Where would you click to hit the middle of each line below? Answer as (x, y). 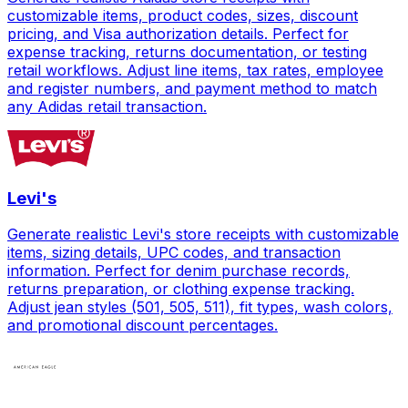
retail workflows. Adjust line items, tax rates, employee (195, 70)
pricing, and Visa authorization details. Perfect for (178, 33)
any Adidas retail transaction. (107, 106)
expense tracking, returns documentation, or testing (187, 51)
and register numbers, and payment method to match (192, 88)
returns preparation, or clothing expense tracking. (181, 289)
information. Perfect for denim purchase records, (178, 271)
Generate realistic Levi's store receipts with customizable (203, 235)
